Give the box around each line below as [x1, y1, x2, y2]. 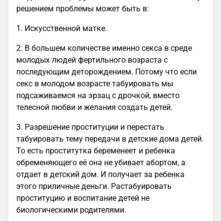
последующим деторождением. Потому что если [16, 67, 197, 76]
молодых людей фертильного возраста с [16, 55, 168, 65]
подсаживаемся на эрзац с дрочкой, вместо [16, 91, 180, 100]
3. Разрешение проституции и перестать [16, 122, 164, 132]
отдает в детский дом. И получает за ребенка [16, 170, 184, 179]
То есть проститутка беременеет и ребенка [16, 146, 175, 155]
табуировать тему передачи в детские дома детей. [16, 134, 204, 144]
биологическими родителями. [16, 205, 128, 215]
